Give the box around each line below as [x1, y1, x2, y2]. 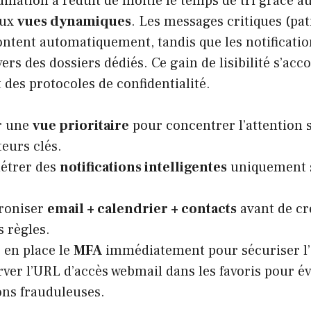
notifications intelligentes [59, 158, 227, 176]
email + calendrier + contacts [47, 199, 237, 218]
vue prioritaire [32, 116, 129, 135]
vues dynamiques [17, 12, 131, 31]
